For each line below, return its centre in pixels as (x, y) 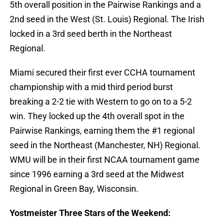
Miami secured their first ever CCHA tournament (102, 73)
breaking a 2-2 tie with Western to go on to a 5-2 (101, 102)
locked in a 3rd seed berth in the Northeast (91, 34)
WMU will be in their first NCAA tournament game (105, 160)
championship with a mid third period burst (91, 87)
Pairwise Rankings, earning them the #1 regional (102, 131)
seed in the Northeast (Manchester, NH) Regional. (105, 145)
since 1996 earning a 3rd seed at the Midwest (97, 174)
